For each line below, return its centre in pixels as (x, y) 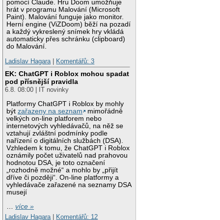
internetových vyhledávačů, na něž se (65, 126)
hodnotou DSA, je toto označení (56, 163)
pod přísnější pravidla (42, 82)
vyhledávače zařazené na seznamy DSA (69, 185)
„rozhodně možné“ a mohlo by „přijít (62, 170)
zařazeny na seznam (50, 111)
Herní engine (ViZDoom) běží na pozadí (69, 25)
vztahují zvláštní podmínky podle (57, 134)
